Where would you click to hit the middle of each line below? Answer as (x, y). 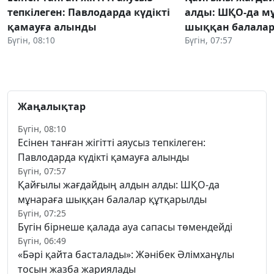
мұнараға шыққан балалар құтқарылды (112, 199)
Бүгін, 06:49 (42, 240)
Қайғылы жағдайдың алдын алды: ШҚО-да (119, 184)
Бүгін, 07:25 (42, 213)
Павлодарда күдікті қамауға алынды (103, 157)
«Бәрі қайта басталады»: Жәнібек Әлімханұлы (126, 254)
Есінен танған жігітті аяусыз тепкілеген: (112, 142)
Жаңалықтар (52, 106)
